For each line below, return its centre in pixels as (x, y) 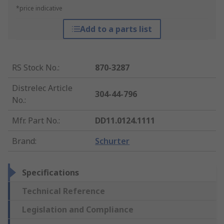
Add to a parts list (116, 29)
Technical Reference (63, 191)
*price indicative (39, 8)
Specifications (50, 173)
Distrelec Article (42, 88)
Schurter (112, 141)
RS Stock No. (35, 68)
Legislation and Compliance (78, 210)
